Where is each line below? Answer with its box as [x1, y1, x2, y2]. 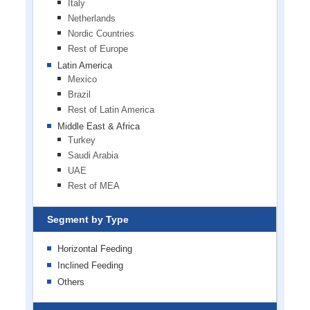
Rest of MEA [67, 180, 120, 191]
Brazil [67, 89, 91, 100]
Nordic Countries [67, 28, 134, 39]
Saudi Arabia [67, 149, 118, 161]
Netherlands [67, 12, 116, 24]
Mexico [67, 73, 97, 84]
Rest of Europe [67, 43, 128, 54]
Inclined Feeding [57, 259, 123, 271]
